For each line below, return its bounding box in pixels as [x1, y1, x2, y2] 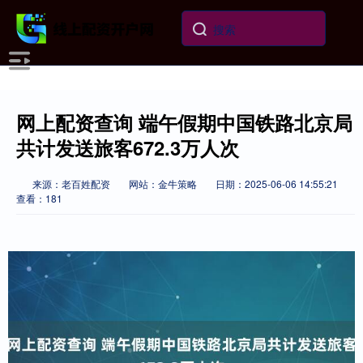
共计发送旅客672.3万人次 [16, 134, 239, 161]
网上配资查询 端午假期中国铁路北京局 [16, 109, 352, 136]
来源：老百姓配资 [32, 177, 113, 190]
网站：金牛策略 [129, 177, 197, 190]
